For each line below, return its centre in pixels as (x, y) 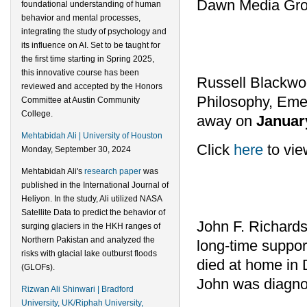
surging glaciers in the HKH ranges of (91, 226)
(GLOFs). (38, 267)
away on (226, 121)
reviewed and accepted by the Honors (92, 86)
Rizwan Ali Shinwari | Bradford (77, 289)
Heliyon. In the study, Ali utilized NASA (91, 199)
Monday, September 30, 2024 (76, 149)
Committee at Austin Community (81, 100)
